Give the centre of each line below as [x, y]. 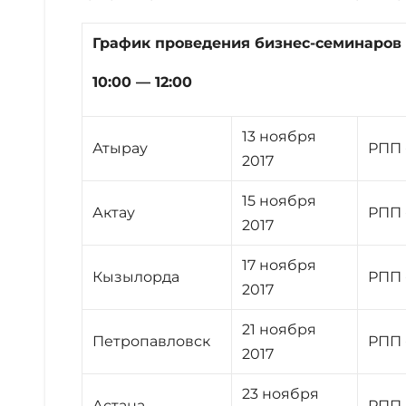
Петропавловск [152, 341]
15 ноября [280, 200]
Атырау [121, 148]
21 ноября [280, 329]
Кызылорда [136, 276]
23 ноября [281, 393]
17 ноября [280, 265]
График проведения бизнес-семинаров [247, 43]
